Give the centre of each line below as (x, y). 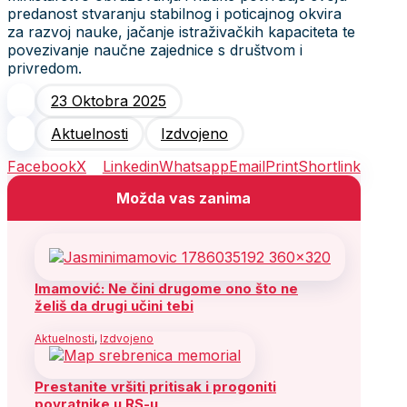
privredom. (45, 68)
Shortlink (329, 166)
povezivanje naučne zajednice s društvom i (155, 50)
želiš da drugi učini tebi (114, 305)
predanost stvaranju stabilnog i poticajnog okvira (174, 13)
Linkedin (130, 166)
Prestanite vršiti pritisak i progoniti (155, 386)
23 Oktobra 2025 (109, 100)
